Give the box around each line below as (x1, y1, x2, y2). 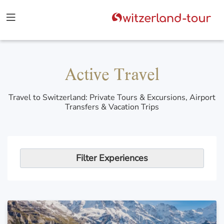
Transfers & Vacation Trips (65, 101, 159, 112)
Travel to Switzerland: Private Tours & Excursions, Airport (8, 92, 215, 103)
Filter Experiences (76, 152, 148, 164)
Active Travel (64, 64, 159, 85)
